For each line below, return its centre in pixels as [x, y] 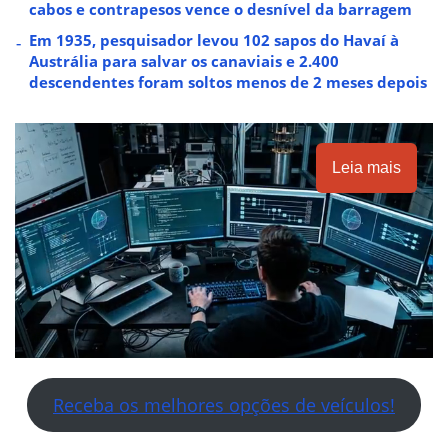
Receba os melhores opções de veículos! [224, 404]
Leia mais [366, 167]
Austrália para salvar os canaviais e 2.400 [184, 60]
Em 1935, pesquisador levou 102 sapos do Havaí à [214, 39]
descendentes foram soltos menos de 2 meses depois [228, 81]
